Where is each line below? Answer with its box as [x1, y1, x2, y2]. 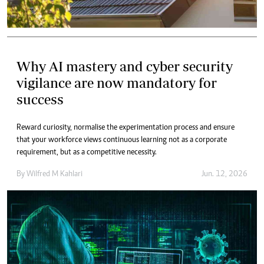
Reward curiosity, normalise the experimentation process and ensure [16, 124, 235, 133]
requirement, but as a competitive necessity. [16, 148, 157, 157]
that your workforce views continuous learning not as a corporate [16, 136, 227, 145]
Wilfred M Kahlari [27, 170, 82, 179]
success [16, 91, 64, 108]
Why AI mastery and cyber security [16, 58, 233, 75]
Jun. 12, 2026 [202, 170, 247, 179]
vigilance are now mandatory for [16, 75, 217, 91]
